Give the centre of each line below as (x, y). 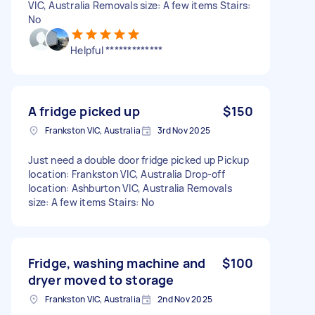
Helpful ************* (117, 50)
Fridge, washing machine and (117, 263)
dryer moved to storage (101, 279)
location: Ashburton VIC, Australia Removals (130, 188)
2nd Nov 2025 (185, 299)
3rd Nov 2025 (184, 130)
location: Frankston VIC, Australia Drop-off (127, 174)
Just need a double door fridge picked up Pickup (139, 160)
